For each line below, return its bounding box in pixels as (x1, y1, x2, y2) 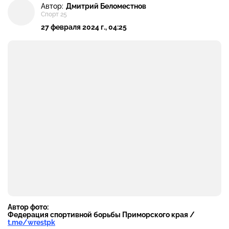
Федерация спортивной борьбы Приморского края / (8, 211, 195, 219)
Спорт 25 (41, 11, 67, 18)
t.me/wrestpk (8, 218, 55, 227)
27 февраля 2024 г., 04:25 (41, 23, 127, 32)
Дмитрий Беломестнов (66, 2, 146, 10)
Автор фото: (8, 203, 49, 212)
